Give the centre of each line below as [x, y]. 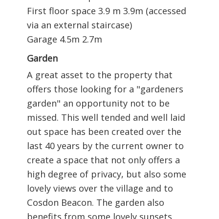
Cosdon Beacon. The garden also [96, 202]
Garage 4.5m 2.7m [65, 39]
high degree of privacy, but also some [107, 174]
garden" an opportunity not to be [98, 103]
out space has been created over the [104, 131]
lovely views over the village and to [100, 188]
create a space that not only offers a [103, 160]
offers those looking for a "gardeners [105, 89]
